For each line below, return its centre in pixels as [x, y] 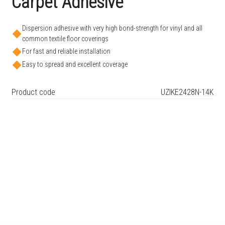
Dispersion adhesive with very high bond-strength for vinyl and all [112, 28]
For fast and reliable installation [66, 51]
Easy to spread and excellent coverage [75, 65]
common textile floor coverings [65, 39]
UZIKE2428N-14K [187, 92]
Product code [33, 92]
